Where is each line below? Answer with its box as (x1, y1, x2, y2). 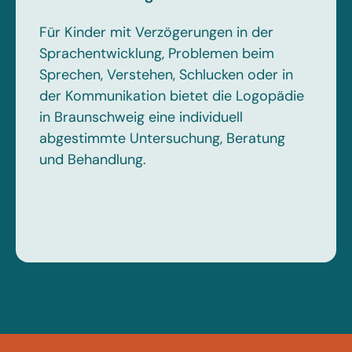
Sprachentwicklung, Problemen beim (39, 44, 274, 63)
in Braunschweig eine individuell (39, 108, 243, 126)
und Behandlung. (39, 150, 146, 169)
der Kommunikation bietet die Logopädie (39, 86, 304, 105)
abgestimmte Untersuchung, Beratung (39, 129, 285, 148)
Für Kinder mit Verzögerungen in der (39, 23, 273, 42)
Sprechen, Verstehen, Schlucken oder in (39, 65, 293, 84)
